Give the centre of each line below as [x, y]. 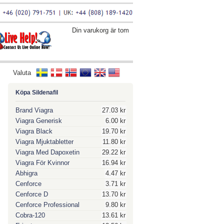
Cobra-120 [30, 215]
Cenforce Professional [47, 205]
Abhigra [26, 173]
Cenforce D [32, 194]
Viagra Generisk [39, 121]
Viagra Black [34, 131]
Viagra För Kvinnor [42, 163]
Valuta [22, 73]
